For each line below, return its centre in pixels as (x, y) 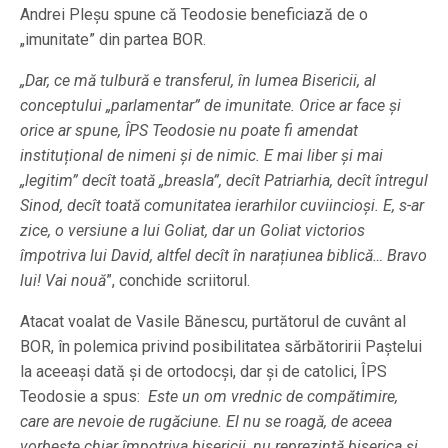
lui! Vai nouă (63, 281)
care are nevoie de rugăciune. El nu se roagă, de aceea (206, 422)
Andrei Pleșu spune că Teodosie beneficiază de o (194, 15)
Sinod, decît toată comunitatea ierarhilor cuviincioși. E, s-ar (222, 206)
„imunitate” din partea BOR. (113, 40)
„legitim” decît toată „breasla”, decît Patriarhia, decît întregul (224, 181)
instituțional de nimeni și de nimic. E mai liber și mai (201, 156)
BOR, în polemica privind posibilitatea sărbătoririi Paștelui (221, 347)
